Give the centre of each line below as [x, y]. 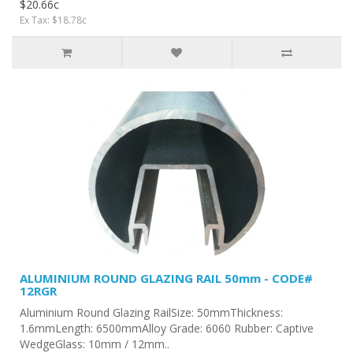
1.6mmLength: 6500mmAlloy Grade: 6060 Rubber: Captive [167, 328]
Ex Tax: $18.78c [53, 20]
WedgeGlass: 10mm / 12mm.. [95, 344]
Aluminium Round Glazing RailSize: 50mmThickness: [151, 312]
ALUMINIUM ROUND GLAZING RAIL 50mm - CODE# [166, 278]
